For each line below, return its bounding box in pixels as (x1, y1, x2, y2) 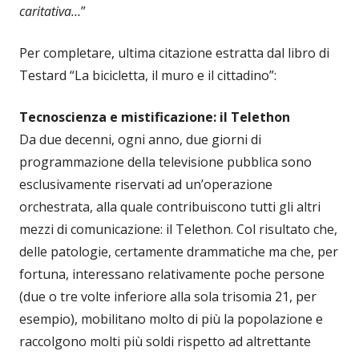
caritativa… (19, 2, 81, 20)
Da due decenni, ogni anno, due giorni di (19, 130, 261, 148)
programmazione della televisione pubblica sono (19, 152, 312, 171)
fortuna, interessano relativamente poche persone (19, 264, 325, 283)
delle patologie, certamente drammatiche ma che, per (19, 242, 338, 260)
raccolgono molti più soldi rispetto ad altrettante (19, 332, 311, 350)
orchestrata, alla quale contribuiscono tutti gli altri (19, 197, 321, 216)
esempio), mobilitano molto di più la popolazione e (19, 309, 323, 328)
